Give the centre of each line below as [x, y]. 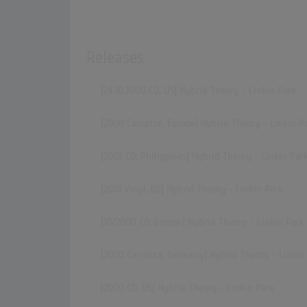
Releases [115, 58]
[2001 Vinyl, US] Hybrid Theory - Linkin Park [192, 189]
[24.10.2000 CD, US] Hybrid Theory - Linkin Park [198, 91]
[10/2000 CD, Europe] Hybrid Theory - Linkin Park [202, 222]
